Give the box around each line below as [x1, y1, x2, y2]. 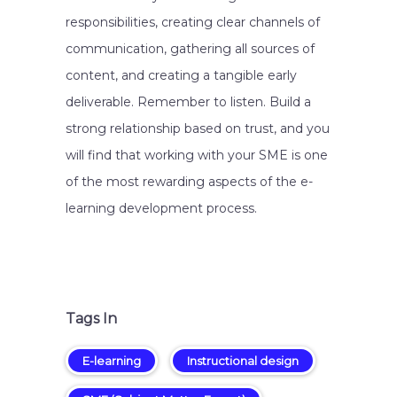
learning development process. [66, 200, 257, 216]
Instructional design [187, 354, 299, 368]
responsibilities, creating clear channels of [66, 14, 320, 30]
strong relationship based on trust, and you [66, 121, 330, 136]
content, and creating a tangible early [66, 67, 297, 83]
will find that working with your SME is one [66, 147, 328, 163]
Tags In [66, 310, 117, 327]
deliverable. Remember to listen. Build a [66, 94, 311, 110]
